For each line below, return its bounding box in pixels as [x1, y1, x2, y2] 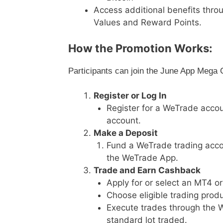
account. [106, 115, 141, 126]
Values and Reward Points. [94, 17, 202, 28]
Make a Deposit [94, 128, 158, 138]
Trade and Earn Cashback [94, 165, 201, 176]
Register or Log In [94, 91, 167, 101]
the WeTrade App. [106, 153, 178, 163]
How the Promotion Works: [68, 41, 213, 55]
